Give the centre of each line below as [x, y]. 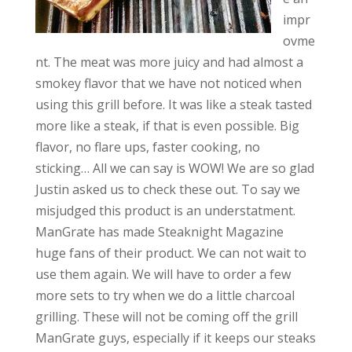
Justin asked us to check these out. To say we [167, 189]
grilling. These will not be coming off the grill [166, 317]
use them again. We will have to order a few [163, 274]
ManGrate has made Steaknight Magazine [159, 232]
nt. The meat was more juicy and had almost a [169, 62]
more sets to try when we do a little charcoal [165, 295]
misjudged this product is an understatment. [165, 211]
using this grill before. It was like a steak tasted [173, 104]
